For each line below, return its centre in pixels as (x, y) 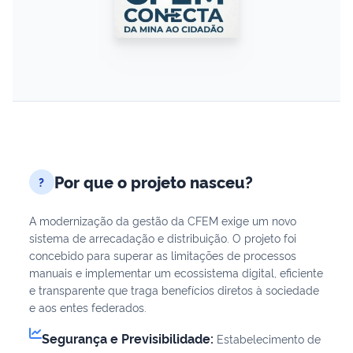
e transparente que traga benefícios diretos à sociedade (174, 289)
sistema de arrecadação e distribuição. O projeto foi (162, 237)
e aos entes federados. (87, 307)
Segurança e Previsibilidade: (127, 338)
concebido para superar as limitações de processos (162, 255)
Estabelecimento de (267, 338)
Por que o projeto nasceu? (153, 181)
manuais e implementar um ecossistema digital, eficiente (176, 272)
